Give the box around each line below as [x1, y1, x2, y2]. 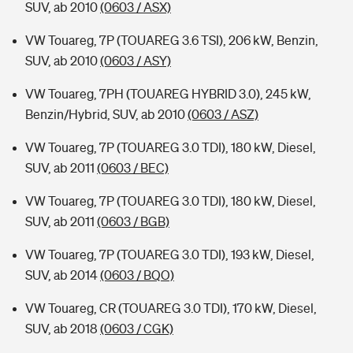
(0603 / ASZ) [188, 107, 258, 121]
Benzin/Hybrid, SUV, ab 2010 [25, 107, 188, 121]
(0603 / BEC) [97, 161, 169, 175]
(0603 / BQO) [100, 268, 174, 282]
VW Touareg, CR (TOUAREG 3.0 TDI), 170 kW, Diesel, [25, 301, 317, 315]
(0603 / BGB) [97, 214, 169, 229]
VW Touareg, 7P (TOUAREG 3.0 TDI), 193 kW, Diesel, [25, 247, 314, 262]
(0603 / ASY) [100, 54, 171, 68]
